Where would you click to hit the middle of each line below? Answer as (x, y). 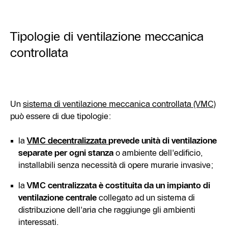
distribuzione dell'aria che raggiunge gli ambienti (107, 209)
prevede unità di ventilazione (163, 140)
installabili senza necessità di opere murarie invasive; (116, 165)
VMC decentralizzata (68, 140)
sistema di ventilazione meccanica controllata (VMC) (119, 104)
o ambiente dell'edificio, (158, 152)
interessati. (38, 222)
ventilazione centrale (58, 197)
